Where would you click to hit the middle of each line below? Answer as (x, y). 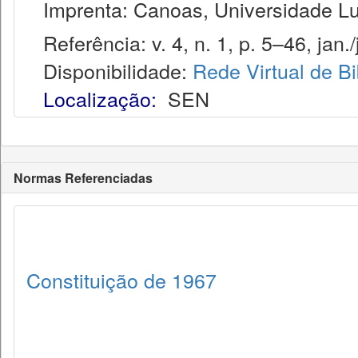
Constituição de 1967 (121, 280)
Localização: (100, 98)
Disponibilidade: (109, 70)
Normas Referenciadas (83, 178)
